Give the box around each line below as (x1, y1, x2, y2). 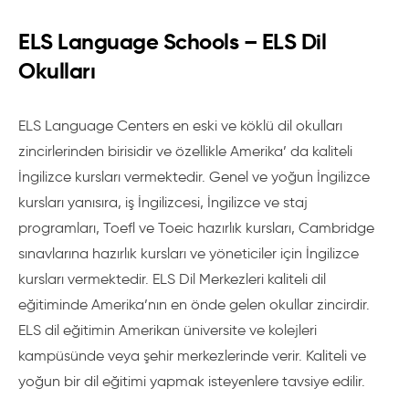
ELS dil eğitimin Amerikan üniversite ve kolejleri (18, 321, 317, 339)
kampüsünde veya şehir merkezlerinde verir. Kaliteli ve (18, 347, 366, 364)
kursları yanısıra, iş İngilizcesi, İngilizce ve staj (18, 194, 308, 211)
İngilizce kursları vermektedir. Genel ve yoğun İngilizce (18, 168, 370, 185)
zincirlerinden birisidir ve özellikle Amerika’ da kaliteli (18, 142, 352, 160)
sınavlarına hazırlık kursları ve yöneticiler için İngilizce (18, 245, 359, 262)
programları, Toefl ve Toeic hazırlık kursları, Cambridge (18, 219, 374, 236)
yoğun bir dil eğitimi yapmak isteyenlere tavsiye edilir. (18, 372, 369, 390)
